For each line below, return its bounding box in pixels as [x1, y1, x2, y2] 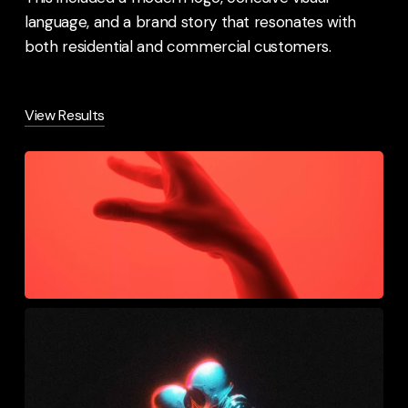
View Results [25, 105, 105, 125]
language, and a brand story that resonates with [25, 11, 357, 32]
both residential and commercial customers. [25, 36, 331, 56]
